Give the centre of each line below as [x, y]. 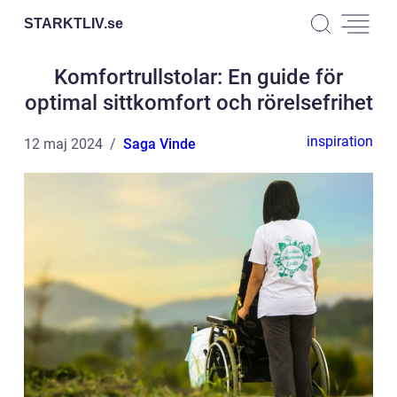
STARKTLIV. [66, 23]
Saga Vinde [160, 144]
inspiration [340, 141]
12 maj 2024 [63, 144]
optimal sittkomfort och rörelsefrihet [198, 103]
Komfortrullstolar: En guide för [198, 77]
